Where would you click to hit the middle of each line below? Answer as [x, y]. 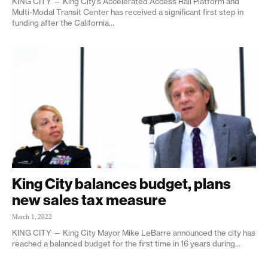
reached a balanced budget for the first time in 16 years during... [126, 243]
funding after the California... [63, 23]
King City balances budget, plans [121, 183]
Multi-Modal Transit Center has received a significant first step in [128, 12]
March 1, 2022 [32, 216]
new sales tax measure [89, 200]
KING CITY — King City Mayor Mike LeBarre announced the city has [134, 232]
